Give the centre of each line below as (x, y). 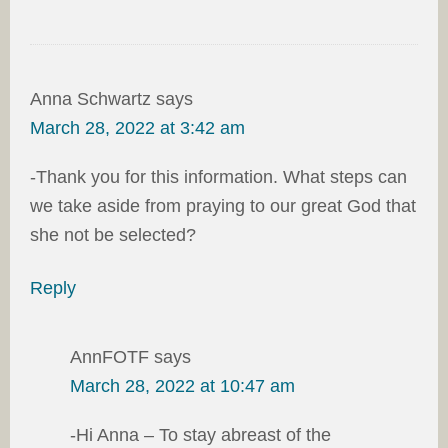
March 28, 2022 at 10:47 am (182, 385)
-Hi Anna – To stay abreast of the (200, 434)
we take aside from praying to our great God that (223, 205)
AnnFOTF (109, 356)
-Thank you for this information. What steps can (218, 176)
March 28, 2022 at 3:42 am (137, 127)
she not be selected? (113, 234)
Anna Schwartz (90, 98)
